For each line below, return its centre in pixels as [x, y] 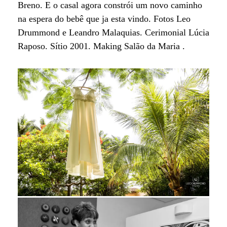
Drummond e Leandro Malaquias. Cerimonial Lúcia [113, 32]
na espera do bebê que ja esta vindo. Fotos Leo [104, 19]
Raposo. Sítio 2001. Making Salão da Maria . [101, 46]
